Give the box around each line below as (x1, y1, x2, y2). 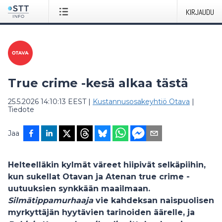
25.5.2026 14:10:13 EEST (8, 97, 86, 106)
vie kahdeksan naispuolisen (93, 196, 214, 205)
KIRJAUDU (186, 7, 214, 17)
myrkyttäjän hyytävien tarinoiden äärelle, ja (8, 208, 195, 217)
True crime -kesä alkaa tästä (8, 76, 188, 90)
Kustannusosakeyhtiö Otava (93, 97, 190, 106)
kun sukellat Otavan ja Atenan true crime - (8, 172, 190, 181)
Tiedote (8, 105, 34, 114)
